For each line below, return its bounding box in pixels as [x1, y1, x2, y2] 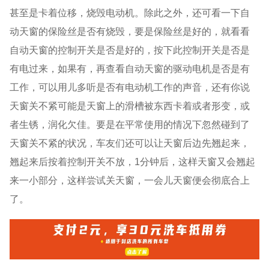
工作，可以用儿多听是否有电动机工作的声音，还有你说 [10, 81, 250, 92]
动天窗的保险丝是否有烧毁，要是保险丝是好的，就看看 [10, 25, 250, 37]
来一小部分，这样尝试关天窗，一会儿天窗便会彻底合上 [10, 174, 250, 186]
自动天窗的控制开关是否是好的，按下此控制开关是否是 [10, 44, 250, 55]
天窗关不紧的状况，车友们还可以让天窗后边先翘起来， [10, 137, 250, 148]
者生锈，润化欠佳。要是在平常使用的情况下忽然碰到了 [10, 118, 250, 130]
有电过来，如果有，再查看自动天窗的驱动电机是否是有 [10, 62, 250, 74]
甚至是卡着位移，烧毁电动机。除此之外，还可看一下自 [10, 7, 250, 18]
